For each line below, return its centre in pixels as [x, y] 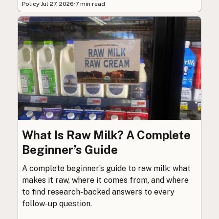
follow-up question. [57, 203]
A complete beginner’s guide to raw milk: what [106, 168]
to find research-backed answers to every [98, 192]
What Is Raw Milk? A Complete [106, 135]
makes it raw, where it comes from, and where [105, 180]
